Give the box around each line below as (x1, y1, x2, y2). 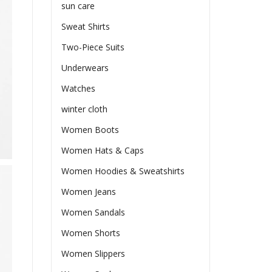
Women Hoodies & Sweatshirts (61, 165, 185, 177)
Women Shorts (61, 227, 121, 239)
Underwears (61, 62, 109, 74)
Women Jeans (61, 186, 117, 198)
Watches (61, 83, 96, 95)
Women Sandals (61, 206, 126, 219)
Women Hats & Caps (61, 144, 144, 157)
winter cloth (61, 103, 108, 115)
